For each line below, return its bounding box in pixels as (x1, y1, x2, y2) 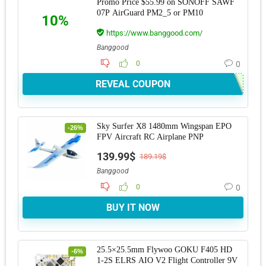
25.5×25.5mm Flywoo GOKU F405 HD (97, 245, 232, 254)
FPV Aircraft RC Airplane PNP (97, 132, 204, 141)
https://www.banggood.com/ (104, 28, 202, 37)
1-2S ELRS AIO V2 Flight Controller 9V (97, 255, 237, 265)
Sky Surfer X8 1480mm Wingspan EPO (97, 121, 232, 131)
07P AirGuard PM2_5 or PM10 (97, 8, 203, 17)
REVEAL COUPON (96, 78, 170, 90)
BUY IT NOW (106, 201, 160, 213)
